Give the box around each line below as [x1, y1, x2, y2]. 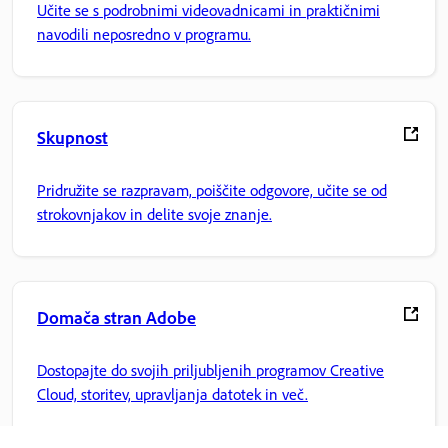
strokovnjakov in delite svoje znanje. [37, 203, 272, 224]
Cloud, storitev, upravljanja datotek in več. [37, 383, 308, 404]
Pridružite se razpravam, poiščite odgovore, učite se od [37, 179, 387, 200]
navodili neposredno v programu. [37, 23, 251, 44]
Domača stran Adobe [37, 306, 196, 329]
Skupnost [37, 126, 108, 149]
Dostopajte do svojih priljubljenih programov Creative [37, 359, 384, 380]
